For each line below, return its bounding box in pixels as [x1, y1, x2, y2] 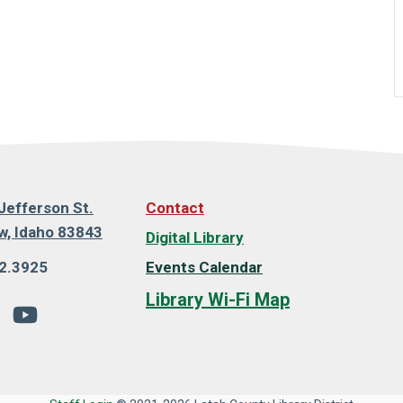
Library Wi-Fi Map [146, 289, 290, 311]
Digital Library [146, 228, 244, 247]
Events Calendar [146, 258, 263, 277]
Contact [146, 199, 204, 218]
